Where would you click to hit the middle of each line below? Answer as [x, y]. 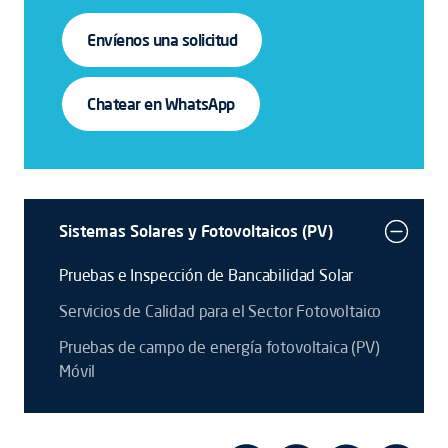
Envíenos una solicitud [162, 40]
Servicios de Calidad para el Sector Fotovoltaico [220, 311]
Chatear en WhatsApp [161, 104]
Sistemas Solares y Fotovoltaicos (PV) [196, 231]
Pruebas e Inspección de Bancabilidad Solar [206, 275]
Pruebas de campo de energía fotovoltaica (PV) [219, 347]
